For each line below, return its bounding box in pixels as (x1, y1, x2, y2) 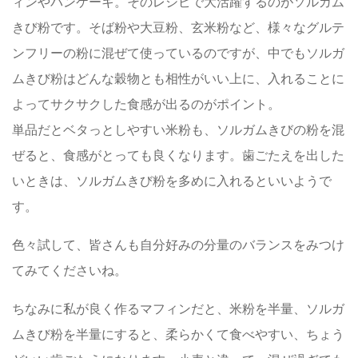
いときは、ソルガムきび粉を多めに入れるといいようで (12, 173, 332, 188)
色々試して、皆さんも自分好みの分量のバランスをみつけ (12, 237, 344, 252)
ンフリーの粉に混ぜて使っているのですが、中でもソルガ (12, 46, 344, 60)
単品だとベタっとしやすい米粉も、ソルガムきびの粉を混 (12, 122, 344, 137)
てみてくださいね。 (12, 263, 127, 277)
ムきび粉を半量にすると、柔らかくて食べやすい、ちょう (12, 327, 344, 341)
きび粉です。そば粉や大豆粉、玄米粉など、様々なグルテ (12, 20, 344, 34)
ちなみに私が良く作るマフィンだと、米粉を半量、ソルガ (12, 301, 344, 316)
